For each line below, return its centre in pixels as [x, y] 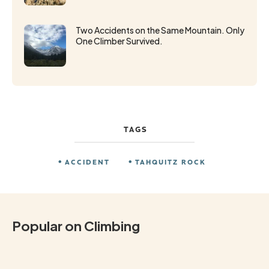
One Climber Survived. [119, 41]
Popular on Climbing [76, 225]
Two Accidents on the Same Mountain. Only [160, 30]
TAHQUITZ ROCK [170, 161]
